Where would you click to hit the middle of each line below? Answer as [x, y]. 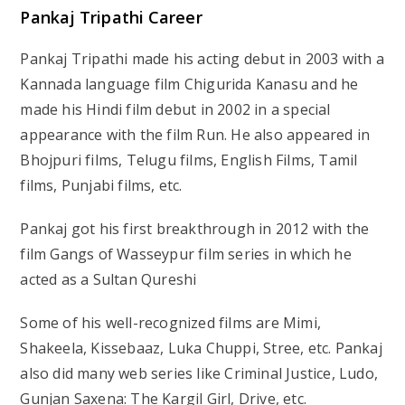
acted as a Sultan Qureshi [108, 280]
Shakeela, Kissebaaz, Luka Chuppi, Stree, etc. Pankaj [201, 348]
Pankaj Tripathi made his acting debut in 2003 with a [202, 59]
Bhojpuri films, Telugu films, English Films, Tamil [189, 160]
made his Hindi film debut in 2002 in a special [175, 110]
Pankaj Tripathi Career [111, 18]
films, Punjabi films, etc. [101, 186]
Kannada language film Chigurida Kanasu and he [189, 85]
